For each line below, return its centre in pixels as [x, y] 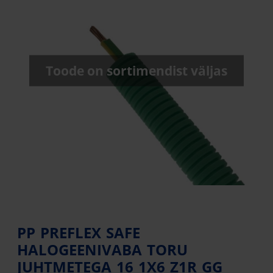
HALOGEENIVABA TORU [102, 250]
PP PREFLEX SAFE [79, 232]
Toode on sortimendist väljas [136, 70]
